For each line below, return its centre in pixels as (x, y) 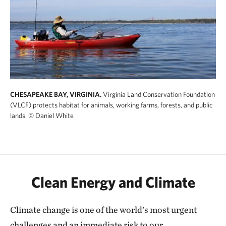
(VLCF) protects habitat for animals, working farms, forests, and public (111, 105)
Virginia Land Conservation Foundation (159, 94)
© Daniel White (51, 115)
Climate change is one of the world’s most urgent (103, 209)
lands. (18, 115)
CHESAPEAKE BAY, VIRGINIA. (56, 94)
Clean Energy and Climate (113, 182)
